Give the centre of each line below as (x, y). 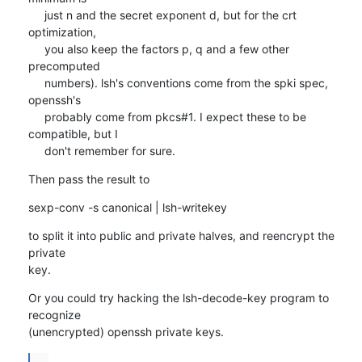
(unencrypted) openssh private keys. (126, 331)
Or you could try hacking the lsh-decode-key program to (178, 297)
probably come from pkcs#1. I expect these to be (36, 116)
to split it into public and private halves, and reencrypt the (181, 235)
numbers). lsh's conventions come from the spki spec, (36, 82)
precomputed (64, 65)
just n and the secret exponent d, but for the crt (36, 15)
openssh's (54, 99)
